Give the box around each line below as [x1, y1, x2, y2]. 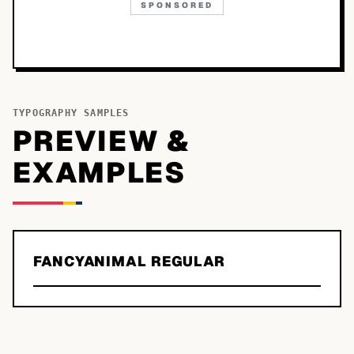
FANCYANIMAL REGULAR [33, 252, 226, 270]
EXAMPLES [13, 154, 186, 191]
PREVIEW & [13, 122, 190, 160]
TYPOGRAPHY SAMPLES [13, 107, 130, 119]
